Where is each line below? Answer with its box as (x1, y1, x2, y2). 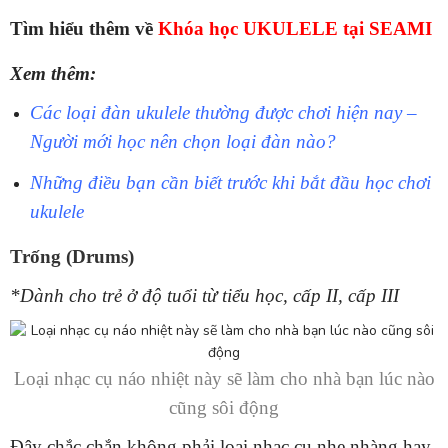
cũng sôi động (169, 397, 279, 419)
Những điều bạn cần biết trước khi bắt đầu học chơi (30, 172, 431, 194)
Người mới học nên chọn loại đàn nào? (30, 131, 336, 153)
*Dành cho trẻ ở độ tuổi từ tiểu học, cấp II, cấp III (10, 285, 399, 307)
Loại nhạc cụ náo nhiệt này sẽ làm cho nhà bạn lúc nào (13, 368, 435, 390)
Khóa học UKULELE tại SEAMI (158, 18, 432, 40)
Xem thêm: (10, 63, 96, 85)
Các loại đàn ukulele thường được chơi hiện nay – (30, 102, 417, 124)
